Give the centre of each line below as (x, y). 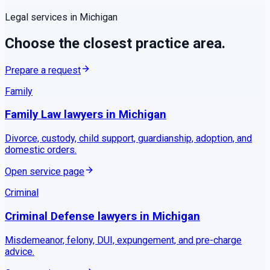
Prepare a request (43, 70)
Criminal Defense (50, 216)
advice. (20, 251)
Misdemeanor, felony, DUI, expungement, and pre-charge (123, 240)
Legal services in (42, 17)
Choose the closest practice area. (115, 43)
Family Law (33, 115)
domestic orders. (41, 150)
